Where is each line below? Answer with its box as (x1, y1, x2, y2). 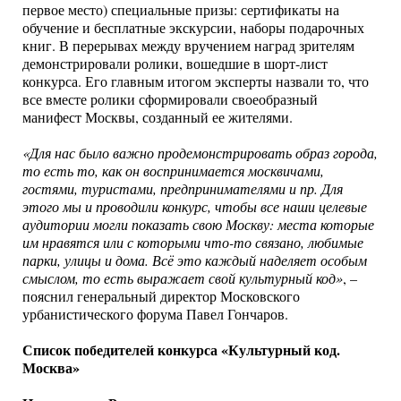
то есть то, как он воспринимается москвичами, (22, 161, 324, 180)
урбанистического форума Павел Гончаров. (22, 304, 288, 324)
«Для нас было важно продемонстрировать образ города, (22, 143, 378, 162)
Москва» (22, 357, 80, 378)
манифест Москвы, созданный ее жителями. (22, 107, 293, 127)
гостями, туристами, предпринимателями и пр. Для (22, 179, 343, 198)
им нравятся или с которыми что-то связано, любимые (22, 233, 363, 252)
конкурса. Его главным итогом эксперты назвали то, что (22, 72, 369, 91)
